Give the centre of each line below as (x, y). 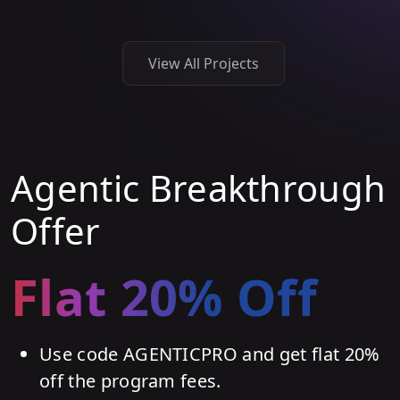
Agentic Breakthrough (199, 188)
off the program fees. (130, 381)
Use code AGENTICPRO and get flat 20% (210, 354)
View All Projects (204, 64)
